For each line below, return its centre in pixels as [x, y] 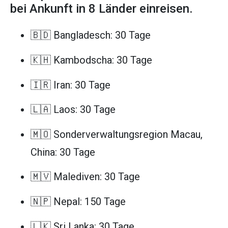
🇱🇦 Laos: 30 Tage [73, 110]
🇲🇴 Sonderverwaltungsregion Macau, [117, 134]
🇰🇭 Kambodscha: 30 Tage [91, 60]
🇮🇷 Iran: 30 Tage [70, 85]
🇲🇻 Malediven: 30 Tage [85, 177]
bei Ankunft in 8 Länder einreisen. [102, 9]
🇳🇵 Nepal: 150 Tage [78, 201]
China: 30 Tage [63, 152]
